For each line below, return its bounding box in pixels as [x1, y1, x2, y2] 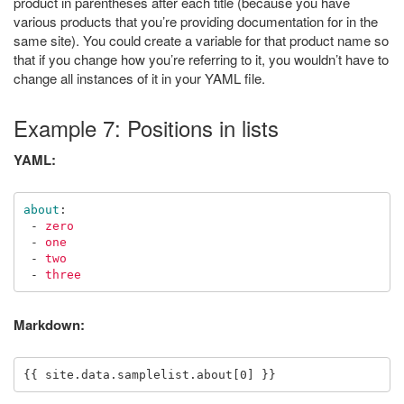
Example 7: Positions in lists [14, 112, 279, 143]
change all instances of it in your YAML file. [14, 69, 265, 87]
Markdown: [14, 315, 85, 335]
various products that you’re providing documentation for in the [14, 12, 378, 31]
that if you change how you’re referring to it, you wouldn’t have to [14, 50, 389, 69]
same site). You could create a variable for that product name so [14, 31, 389, 50]
